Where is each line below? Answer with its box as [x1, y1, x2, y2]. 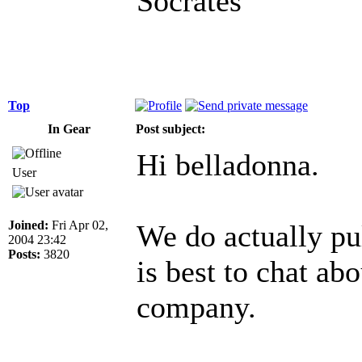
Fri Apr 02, [48, 217, 108, 232]
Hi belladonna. [137, 147, 319, 182]
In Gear [47, 121, 90, 136]
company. [137, 289, 256, 324]
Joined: [8, 217, 48, 232]
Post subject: [136, 121, 205, 136]
